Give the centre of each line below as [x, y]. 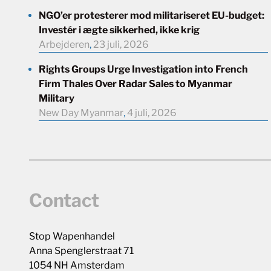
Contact [64, 200]
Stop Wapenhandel [72, 236]
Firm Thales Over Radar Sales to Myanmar [135, 84]
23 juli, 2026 [121, 44]
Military [57, 98]
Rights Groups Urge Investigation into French [143, 69]
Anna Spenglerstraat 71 [81, 251]
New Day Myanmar [81, 113]
